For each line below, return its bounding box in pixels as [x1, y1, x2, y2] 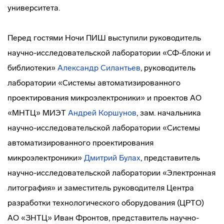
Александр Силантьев [57, 63, 140, 72]
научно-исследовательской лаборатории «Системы [7, 123, 200, 132]
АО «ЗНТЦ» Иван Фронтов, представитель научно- [7, 213, 199, 222]
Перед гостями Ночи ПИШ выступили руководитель [7, 33, 201, 42]
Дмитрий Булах [84, 153, 140, 162]
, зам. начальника [136, 108, 201, 117]
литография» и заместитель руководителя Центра [7, 183, 194, 192]
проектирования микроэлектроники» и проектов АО [7, 93, 201, 102]
